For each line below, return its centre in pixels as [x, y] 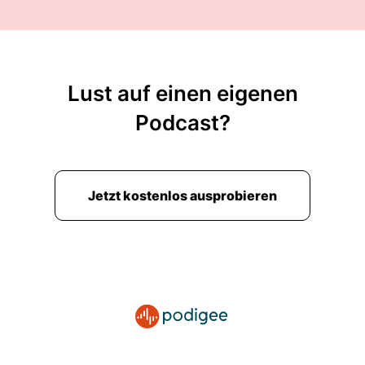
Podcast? [182, 123]
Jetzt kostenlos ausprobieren [182, 196]
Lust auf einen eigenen [182, 93]
